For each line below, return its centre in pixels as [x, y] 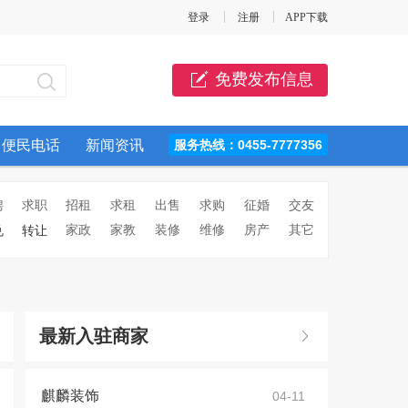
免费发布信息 [264, 79]
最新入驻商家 [94, 336]
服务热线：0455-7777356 [248, 145]
